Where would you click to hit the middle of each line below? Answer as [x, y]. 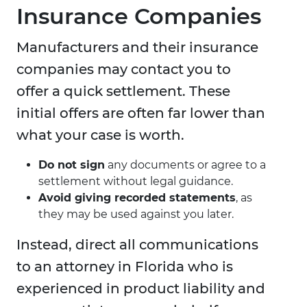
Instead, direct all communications [137, 245]
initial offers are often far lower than [141, 113]
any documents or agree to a [185, 165]
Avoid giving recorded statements [137, 198]
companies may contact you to [124, 70]
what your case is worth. [100, 135]
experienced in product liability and [141, 289]
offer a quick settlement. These [123, 91]
